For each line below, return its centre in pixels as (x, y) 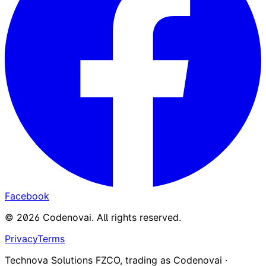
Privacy (21, 238)
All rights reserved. (139, 217)
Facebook (27, 196)
